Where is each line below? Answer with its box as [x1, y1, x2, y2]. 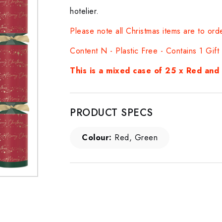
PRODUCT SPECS [70, 106, 153, 120]
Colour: [82, 132, 112, 143]
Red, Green [111, 132, 158, 143]
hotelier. [70, 5, 102, 17]
